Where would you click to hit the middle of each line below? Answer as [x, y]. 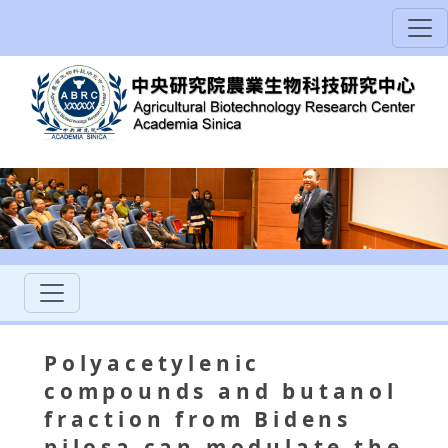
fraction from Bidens [198, 419]
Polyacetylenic [153, 363]
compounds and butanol [221, 391]
